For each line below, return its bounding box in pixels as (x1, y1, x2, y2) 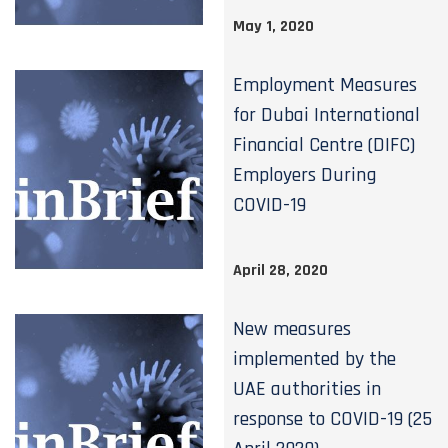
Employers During (233, 162, 378, 188)
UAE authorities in (233, 376, 382, 402)
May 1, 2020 (233, 16, 315, 37)
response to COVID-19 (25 (233, 406, 433, 432)
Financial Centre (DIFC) (233, 132, 416, 158)
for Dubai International (233, 102, 421, 128)
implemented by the (233, 346, 397, 372)
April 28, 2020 (233, 260, 329, 281)
